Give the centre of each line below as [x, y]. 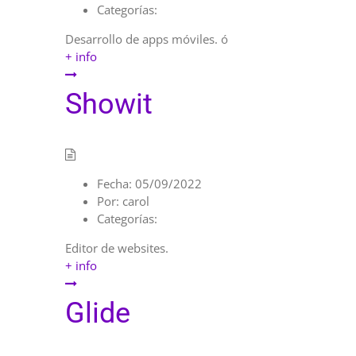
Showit [109, 104]
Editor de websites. [117, 248]
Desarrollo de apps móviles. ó [147, 39]
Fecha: [114, 183]
